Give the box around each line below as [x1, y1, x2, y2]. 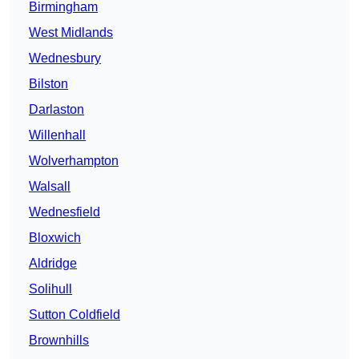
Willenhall [29, 128, 86, 143]
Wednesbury [29, 51, 101, 66]
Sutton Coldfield [29, 308, 120, 322]
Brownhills [29, 333, 89, 348]
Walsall [29, 179, 71, 194]
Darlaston [29, 103, 84, 117]
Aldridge [29, 256, 77, 271]
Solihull [29, 282, 72, 296]
